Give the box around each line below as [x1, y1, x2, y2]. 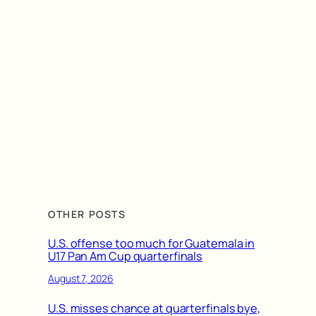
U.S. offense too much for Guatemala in [48, 235, 255, 251]
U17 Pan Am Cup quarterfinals [48, 248, 203, 264]
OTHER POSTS [48, 207, 126, 221]
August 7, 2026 [48, 272, 114, 286]
